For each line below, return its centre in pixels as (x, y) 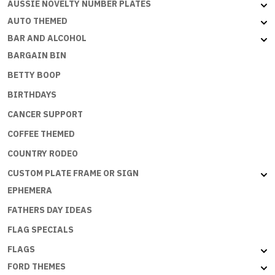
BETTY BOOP (34, 75)
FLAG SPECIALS (41, 230)
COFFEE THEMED (41, 134)
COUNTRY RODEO (43, 154)
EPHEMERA (30, 191)
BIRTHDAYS (32, 95)
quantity (60, 33)
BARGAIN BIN (37, 56)
